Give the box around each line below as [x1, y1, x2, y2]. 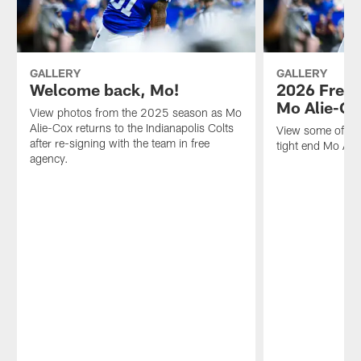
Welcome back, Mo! [29, 80, 179, 100]
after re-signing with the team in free [29, 136, 210, 151]
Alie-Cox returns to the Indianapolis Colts [29, 121, 234, 135]
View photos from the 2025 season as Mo [29, 106, 242, 120]
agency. [29, 151, 68, 166]
